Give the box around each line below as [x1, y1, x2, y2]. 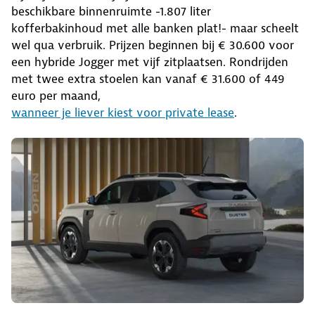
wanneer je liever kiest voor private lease [11, 104, 234, 120]
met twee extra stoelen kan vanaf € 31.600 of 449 [11, 70, 285, 86]
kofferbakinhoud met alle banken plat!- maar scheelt [11, 20, 299, 36]
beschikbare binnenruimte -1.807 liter [11, 3, 211, 19]
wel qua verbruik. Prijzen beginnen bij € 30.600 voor [11, 37, 294, 53]
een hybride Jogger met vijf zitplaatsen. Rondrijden [11, 53, 288, 70]
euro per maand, [11, 87, 101, 103]
